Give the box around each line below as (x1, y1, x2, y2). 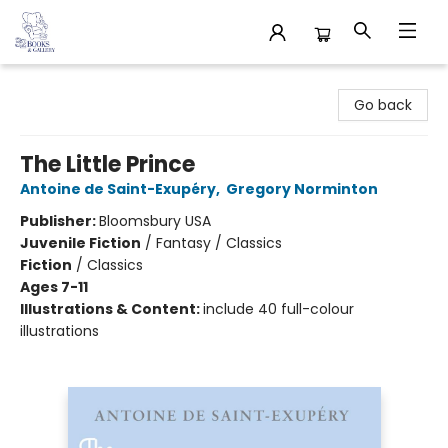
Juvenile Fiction (20, 233, 141, 253)
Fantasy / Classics (156, 233, 282, 253)
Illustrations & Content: (20, 299, 203, 319)
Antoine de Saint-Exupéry (20, 179, 216, 199)
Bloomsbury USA (99, 211, 211, 231)
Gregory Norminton (226, 179, 378, 199)
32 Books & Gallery (15, 73, 142, 93)
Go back (354, 95, 412, 115)
